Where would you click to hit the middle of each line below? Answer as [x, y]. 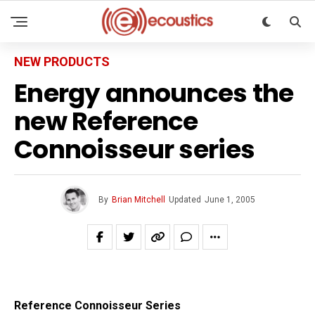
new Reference [106, 121]
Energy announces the [154, 93]
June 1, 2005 [230, 200]
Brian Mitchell [138, 200]
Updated [185, 200]
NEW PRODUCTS [62, 62]
